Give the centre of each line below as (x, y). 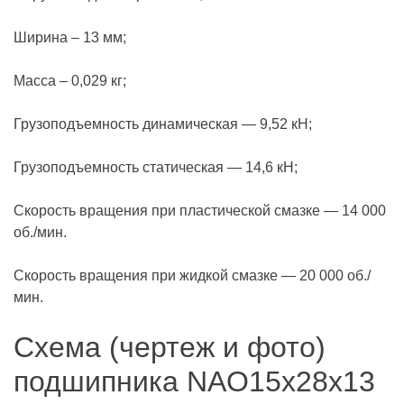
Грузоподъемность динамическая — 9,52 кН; (163, 124)
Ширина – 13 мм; (70, 37)
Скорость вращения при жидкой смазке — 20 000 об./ (192, 275)
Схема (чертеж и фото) (170, 347)
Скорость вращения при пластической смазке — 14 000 (200, 211)
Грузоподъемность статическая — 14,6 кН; (156, 167)
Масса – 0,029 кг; (70, 81)
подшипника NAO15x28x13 (194, 381)
